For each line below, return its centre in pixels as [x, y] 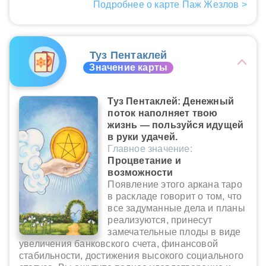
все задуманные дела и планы [176, 208]
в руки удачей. [143, 137]
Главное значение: [150, 149]
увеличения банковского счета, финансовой [119, 244]
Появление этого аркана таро [175, 185]
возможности [140, 173]
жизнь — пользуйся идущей [176, 125]
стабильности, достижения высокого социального [132, 256]
